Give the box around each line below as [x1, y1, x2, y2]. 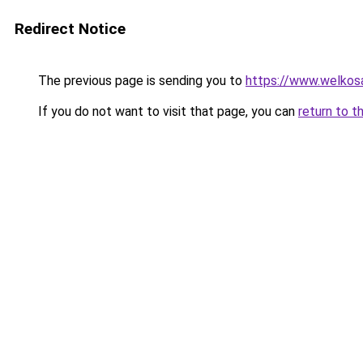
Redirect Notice [15, 19, 126, 38]
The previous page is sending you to [35, 73, 246, 88]
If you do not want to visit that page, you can [35, 104, 298, 119]
